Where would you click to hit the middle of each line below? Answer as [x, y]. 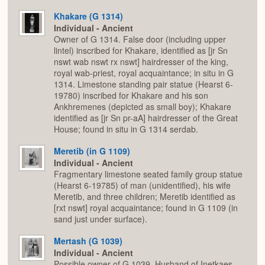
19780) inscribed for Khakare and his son [131, 96]
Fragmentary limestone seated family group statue [148, 174]
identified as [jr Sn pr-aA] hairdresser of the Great [146, 118]
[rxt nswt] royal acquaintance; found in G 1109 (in [146, 208]
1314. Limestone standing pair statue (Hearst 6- [143, 84]
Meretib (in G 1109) [92, 151]
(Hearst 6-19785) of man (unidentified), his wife [142, 185]
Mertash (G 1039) [88, 240]
